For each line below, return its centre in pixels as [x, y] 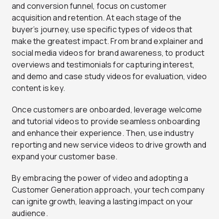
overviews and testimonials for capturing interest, [103, 64]
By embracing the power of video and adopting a [100, 178]
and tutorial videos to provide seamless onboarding [106, 121]
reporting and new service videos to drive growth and [109, 144]
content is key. [38, 88]
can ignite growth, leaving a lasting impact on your [103, 201]
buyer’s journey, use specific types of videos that [102, 29]
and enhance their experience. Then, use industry [103, 133]
